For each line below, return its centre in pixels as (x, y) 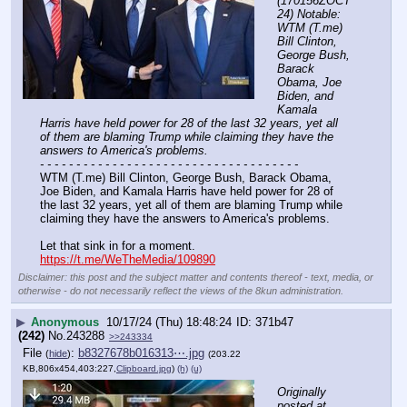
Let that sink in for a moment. (118, 245)
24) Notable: (309, 14)
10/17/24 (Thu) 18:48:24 (169, 323)
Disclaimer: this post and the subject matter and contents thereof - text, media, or (196, 277)
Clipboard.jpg (144, 369)
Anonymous (65, 323)
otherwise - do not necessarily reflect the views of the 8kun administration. (181, 290)
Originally (302, 392)
